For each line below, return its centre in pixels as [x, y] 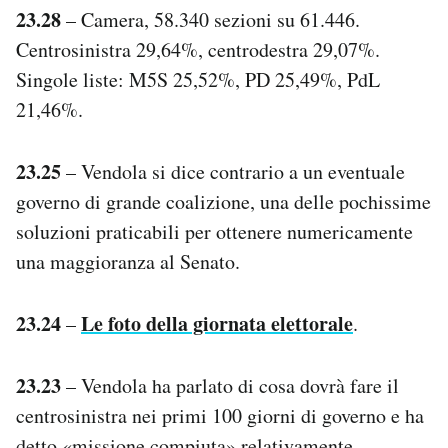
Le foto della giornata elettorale [217, 323]
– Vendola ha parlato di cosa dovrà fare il [230, 385]
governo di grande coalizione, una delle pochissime [223, 201]
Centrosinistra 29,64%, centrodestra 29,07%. [198, 49]
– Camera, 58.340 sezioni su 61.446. [210, 19]
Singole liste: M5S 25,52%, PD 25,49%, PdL [198, 79]
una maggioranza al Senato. [128, 261]
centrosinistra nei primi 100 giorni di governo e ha [220, 415]
